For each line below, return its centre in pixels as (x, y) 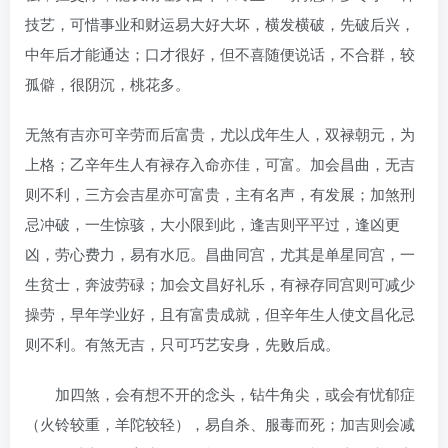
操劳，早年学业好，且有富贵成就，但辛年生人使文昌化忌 (220, 313)
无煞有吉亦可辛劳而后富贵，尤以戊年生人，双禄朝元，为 (220, 133)
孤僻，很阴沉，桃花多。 (107, 83)
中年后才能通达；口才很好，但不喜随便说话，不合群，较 (220, 53)
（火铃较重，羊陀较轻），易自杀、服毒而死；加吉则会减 (220, 423)
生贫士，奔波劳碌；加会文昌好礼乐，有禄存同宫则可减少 (220, 283)
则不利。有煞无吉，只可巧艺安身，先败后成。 (182, 343)
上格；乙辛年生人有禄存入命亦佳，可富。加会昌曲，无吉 (220, 163)
